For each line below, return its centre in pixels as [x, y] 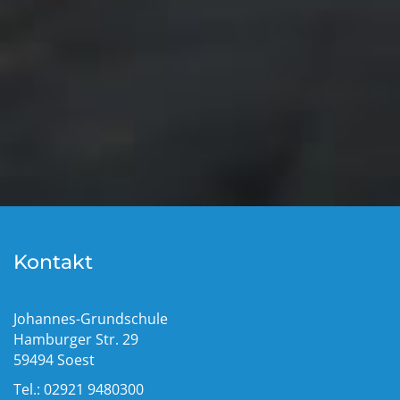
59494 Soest [54, 360]
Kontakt [53, 262]
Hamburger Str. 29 [76, 339]
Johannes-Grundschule [91, 319]
